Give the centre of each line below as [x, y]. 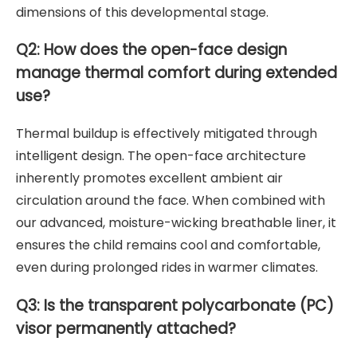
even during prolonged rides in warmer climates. [167, 267]
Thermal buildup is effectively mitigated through [167, 133]
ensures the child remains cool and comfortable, [168, 245]
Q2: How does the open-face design [151, 50]
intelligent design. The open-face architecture [161, 155]
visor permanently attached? [126, 328]
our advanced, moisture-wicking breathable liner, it [176, 222]
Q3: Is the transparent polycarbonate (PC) [175, 305]
